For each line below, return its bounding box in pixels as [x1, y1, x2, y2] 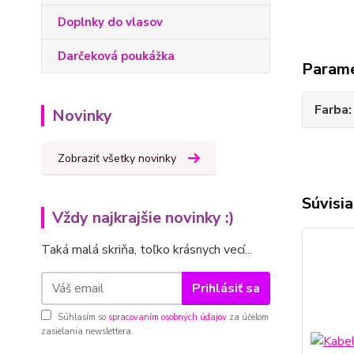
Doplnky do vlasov [58, 14, 163, 30]
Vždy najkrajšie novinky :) [52, 207, 235, 228]
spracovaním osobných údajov [108, 311, 227, 323]
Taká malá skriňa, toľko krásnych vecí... [41, 241, 252, 258]
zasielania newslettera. [41, 326, 134, 337]
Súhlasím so [58, 311, 108, 323]
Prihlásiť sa [191, 279, 260, 297]
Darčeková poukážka [58, 48, 175, 64]
